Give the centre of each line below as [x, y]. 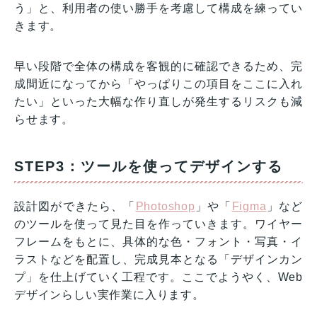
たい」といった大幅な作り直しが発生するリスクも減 [158, 101]
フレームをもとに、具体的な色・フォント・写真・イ [158, 241]
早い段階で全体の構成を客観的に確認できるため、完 [158, 66]
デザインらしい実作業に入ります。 [109, 294]
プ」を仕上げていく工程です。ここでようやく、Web [158, 277]
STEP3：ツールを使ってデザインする [149, 166]
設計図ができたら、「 [75, 206]
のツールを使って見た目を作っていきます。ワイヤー [158, 224]
